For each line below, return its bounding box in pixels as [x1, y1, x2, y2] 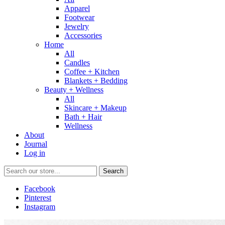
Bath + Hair [64, 113, 102, 121]
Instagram [24, 202, 55, 211]
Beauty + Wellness [44, 85, 103, 94]
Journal [24, 140, 47, 148]
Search [103, 167, 124, 175]
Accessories [64, 31, 102, 40]
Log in [24, 149, 45, 157]
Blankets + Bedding [64, 76, 128, 85]
